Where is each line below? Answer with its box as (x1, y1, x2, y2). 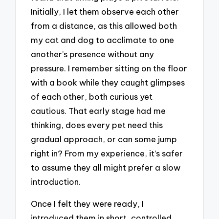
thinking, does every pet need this (31, 120, 163, 131)
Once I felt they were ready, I (31, 198, 144, 209)
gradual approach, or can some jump (31, 134, 177, 145)
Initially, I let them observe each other (31, 6, 179, 17)
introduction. (31, 176, 81, 187)
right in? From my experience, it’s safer (31, 148, 183, 159)
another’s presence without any (31, 49, 154, 60)
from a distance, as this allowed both (31, 21, 177, 31)
